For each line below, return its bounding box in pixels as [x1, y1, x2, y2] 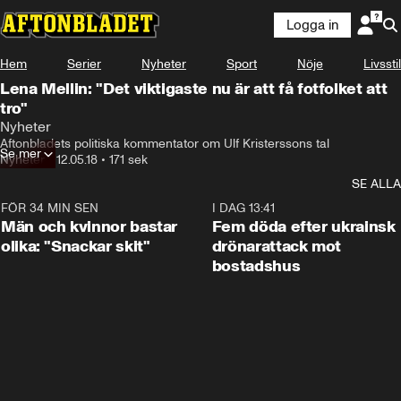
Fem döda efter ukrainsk [211, 217, 396, 236]
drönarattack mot [211, 236, 342, 256]
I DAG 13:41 [211, 200, 275, 216]
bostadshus [211, 256, 301, 276]
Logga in [286, 17, 338, 33]
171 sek [109, 152, 148, 167]
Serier [67, 56, 101, 72]
